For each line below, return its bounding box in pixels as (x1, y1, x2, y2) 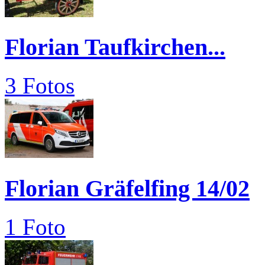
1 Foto (5, 214, 66, 240)
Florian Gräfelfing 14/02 (5, 174, 250, 202)
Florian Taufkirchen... (5, 34, 225, 61)
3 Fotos (5, 73, 75, 99)
